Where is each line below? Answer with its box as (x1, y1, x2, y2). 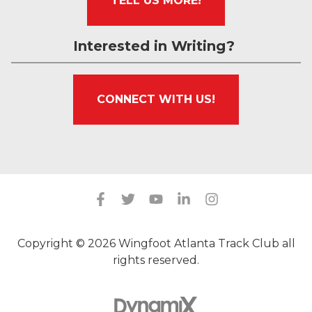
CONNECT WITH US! (97, 93, 215, 106)
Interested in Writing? (73, 38, 239, 54)
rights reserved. (113, 253, 199, 267)
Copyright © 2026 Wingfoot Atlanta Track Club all (17, 237, 295, 250)
